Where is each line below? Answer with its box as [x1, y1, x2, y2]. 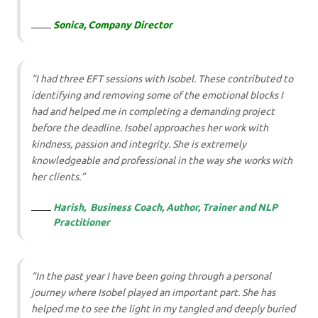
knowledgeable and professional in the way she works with [31, 155, 292, 167]
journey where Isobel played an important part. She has [31, 287, 275, 299]
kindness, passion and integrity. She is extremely [31, 138, 246, 150]
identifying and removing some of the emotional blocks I [31, 89, 283, 102]
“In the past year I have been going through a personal [31, 270, 271, 283]
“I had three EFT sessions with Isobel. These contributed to [31, 73, 293, 85]
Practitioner [53, 216, 110, 229]
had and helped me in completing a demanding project [31, 106, 275, 118]
